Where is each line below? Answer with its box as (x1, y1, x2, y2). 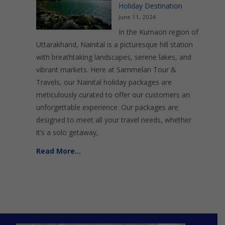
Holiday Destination (119, 1, 182, 11)
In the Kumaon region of (119, 27, 198, 37)
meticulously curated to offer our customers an (36, 90, 190, 99)
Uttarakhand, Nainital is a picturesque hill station (36, 40, 193, 49)
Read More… (36, 146, 81, 156)
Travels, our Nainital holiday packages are (36, 77, 172, 87)
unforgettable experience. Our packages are (36, 102, 178, 112)
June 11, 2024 (119, 13, 156, 21)
